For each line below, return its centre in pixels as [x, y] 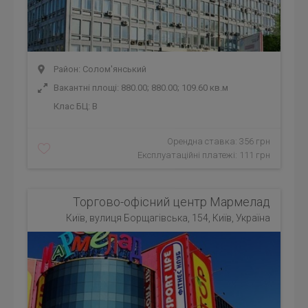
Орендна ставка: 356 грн [219, 141]
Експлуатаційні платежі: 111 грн [204, 155]
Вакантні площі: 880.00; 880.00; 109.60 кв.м [140, 88]
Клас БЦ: [72, 106]
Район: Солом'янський [99, 69]
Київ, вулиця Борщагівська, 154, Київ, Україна [168, 218]
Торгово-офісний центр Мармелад [172, 202]
